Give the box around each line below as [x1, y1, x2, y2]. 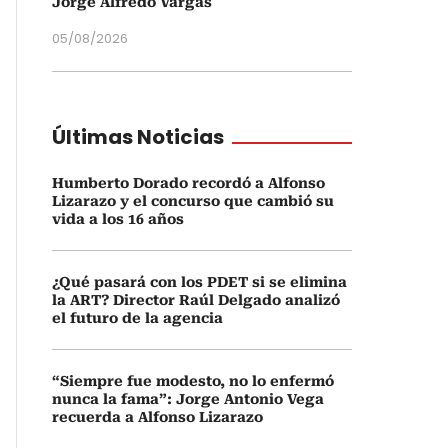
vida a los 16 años [52, 211, 184, 227]
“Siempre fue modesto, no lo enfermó [52, 373, 334, 389]
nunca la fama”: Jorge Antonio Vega [52, 391, 324, 407]
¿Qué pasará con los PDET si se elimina [52, 274, 347, 290]
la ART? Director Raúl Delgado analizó [52, 292, 340, 308]
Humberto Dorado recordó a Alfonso [52, 175, 325, 191]
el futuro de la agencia [52, 310, 223, 326]
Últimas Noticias [52, 123, 224, 151]
